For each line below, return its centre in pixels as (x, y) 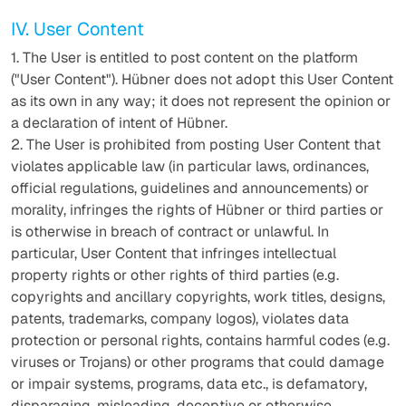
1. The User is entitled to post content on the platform (184, 58)
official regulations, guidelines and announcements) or (190, 188)
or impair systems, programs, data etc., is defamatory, (189, 384)
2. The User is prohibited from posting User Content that (196, 145)
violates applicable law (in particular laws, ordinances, (190, 166)
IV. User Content (77, 29)
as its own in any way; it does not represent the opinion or (201, 101)
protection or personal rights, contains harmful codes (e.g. (200, 340)
